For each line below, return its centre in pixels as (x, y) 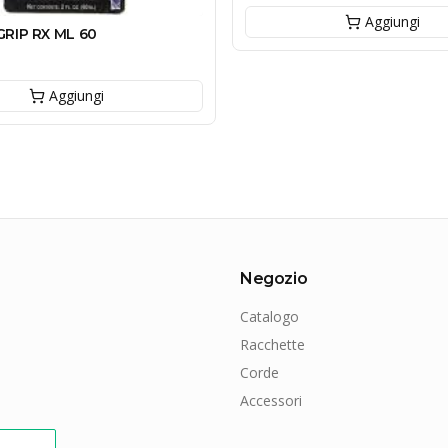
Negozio (274, 278)
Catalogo (269, 316)
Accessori (271, 400)
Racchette (272, 344)
